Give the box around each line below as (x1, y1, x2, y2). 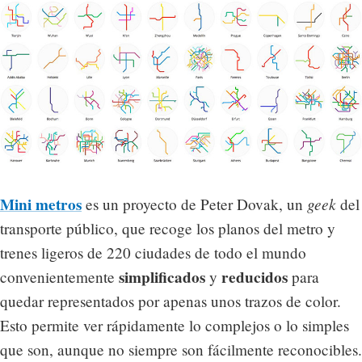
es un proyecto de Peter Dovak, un (82, 193, 307, 214)
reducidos (221, 265, 288, 288)
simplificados (119, 265, 205, 288)
